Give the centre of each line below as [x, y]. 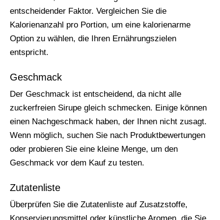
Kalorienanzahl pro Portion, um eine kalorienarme [100, 25]
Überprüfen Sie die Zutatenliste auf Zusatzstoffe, [99, 205]
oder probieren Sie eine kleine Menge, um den [94, 149]
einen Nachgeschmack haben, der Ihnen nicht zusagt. [108, 122]
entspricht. [29, 52]
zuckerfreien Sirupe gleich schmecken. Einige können [108, 108]
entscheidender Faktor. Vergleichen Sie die [88, 11]
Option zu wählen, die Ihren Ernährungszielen [93, 39]
